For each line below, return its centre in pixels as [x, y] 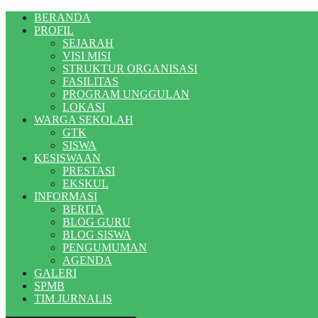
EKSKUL [86, 183]
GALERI [55, 273]
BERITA [83, 209]
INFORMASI [66, 196]
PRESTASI [89, 171]
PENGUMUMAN [105, 247]
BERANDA [62, 17]
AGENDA [87, 260]
